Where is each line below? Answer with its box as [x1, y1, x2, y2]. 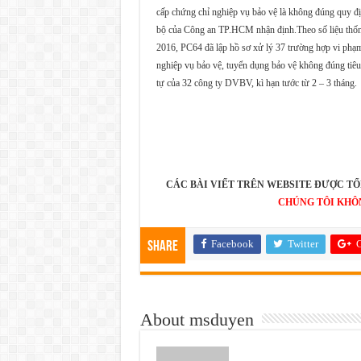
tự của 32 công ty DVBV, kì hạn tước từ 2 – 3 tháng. [156, 77, 357, 89]
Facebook [210, 237, 254, 250]
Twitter [287, 237, 318, 250]
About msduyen [139, 309, 254, 330]
